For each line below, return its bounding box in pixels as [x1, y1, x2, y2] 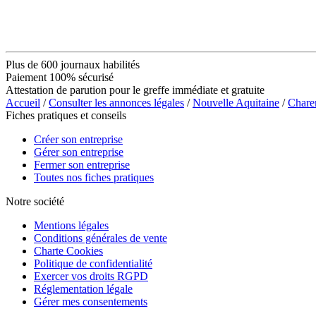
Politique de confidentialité [34, 257, 152, 269]
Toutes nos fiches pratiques [34, 171, 154, 183]
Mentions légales [34, 219, 109, 231]
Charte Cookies [34, 244, 103, 257]
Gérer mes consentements [34, 295, 147, 308]
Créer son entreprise [34, 133, 123, 145]
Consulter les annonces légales [49, 96, 184, 109]
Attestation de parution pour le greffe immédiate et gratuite [6, 83, 265, 96]
